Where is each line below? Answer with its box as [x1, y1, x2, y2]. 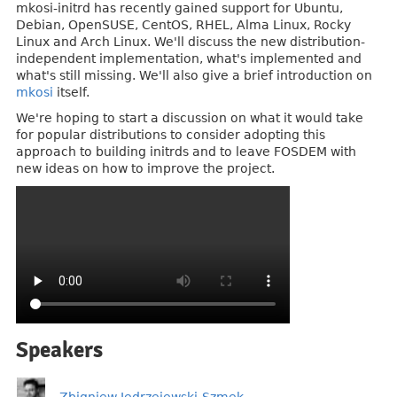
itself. [53, 85, 90, 99]
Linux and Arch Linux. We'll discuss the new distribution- [16, 35, 365, 49]
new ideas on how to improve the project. [16, 161, 275, 175]
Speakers [16, 336, 103, 363]
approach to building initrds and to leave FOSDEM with [16, 144, 356, 159]
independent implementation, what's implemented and [16, 51, 362, 66]
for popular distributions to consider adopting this [16, 128, 325, 142]
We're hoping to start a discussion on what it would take [16, 111, 363, 125]
